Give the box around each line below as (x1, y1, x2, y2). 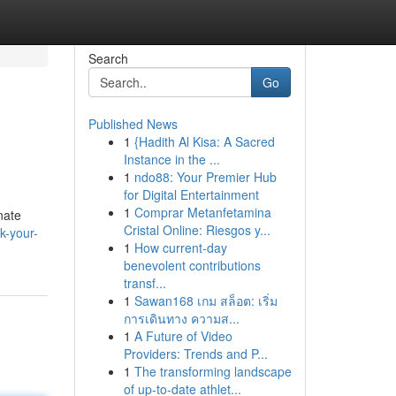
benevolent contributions (123, 256, 261, 274)
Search (88, 49, 128, 67)
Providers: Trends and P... (123, 345, 268, 362)
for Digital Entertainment (123, 186, 259, 203)
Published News (88, 115, 178, 133)
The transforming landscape (133, 362, 292, 380)
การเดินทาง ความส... (123, 309, 240, 327)
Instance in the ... (123, 150, 220, 168)
